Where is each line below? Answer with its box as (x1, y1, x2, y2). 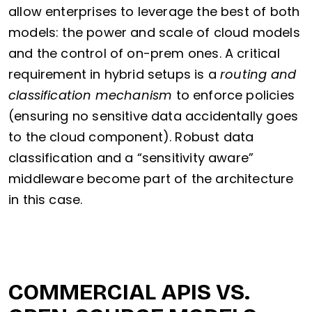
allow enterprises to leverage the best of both (8, 3, 300, 21)
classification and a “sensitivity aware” (8, 149, 254, 167)
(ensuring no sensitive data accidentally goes (8, 107, 299, 125)
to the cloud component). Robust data (8, 128, 254, 146)
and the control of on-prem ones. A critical (8, 45, 280, 63)
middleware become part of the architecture (8, 170, 294, 188)
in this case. (8, 191, 83, 209)
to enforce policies (172, 86, 295, 104)
